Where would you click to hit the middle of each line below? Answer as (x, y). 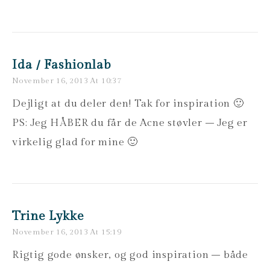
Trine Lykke (48, 216)
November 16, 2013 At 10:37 (67, 80)
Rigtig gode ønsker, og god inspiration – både (130, 255)
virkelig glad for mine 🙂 (75, 142)
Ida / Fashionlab (61, 64)
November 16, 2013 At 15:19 (67, 232)
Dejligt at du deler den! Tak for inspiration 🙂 (128, 103)
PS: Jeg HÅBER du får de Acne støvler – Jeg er (130, 123)
